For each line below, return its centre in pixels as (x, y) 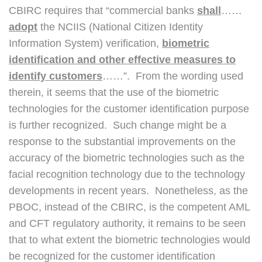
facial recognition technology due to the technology (127, 175)
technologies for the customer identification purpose (129, 109)
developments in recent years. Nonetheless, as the (128, 191)
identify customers (56, 76)
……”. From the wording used (173, 76)
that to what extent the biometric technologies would (130, 240)
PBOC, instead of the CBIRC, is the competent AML (129, 207)
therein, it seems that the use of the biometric (114, 93)
